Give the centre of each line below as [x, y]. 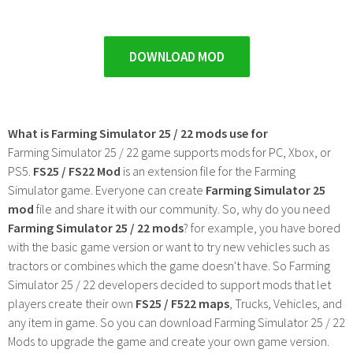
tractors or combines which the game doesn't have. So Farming [169, 265]
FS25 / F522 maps [182, 303]
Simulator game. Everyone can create [107, 190]
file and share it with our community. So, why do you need [183, 208]
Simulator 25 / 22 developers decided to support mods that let [169, 284]
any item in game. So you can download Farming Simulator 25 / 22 [176, 322]
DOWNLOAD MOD [176, 56]
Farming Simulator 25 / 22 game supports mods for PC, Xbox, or [169, 152]
